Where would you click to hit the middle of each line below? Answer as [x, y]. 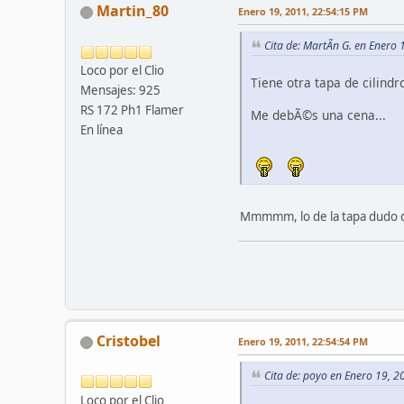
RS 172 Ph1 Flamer [132, 110]
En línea [101, 130]
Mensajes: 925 [120, 91]
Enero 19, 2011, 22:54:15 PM [303, 12]
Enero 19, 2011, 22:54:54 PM [303, 341]
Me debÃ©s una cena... [318, 115]
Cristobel [129, 340]
